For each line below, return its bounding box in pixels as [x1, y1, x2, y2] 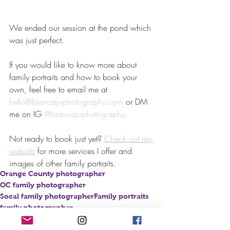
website [9, 145, 35, 157]
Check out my [104, 132, 154, 144]
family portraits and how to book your [9, 71, 140, 83]
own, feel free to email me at [9, 83, 110, 95]
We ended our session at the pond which [9, 22, 154, 33]
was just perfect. [9, 34, 67, 46]
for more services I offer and [37, 145, 135, 157]
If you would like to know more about [9, 59, 139, 70]
